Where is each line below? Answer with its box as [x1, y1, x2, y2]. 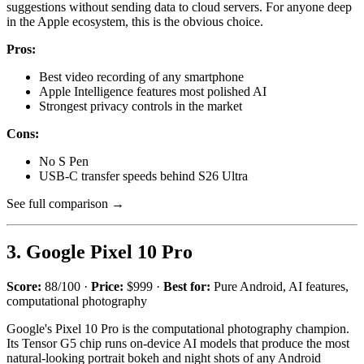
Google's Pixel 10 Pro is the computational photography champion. [6, 322, 349, 336]
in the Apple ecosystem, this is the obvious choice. [6, 14, 263, 28]
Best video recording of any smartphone [39, 69, 244, 84]
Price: [91, 279, 123, 294]
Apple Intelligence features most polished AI [39, 84, 266, 98]
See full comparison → [6, 196, 124, 210]
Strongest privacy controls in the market [39, 98, 242, 113]
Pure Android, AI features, [210, 279, 349, 294]
